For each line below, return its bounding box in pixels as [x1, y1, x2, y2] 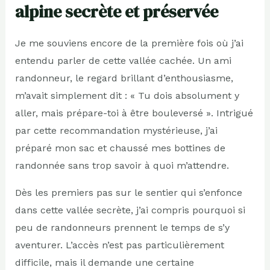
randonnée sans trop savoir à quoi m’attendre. [14, 159, 229, 171]
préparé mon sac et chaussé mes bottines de [14, 142, 225, 154]
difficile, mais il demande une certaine [14, 256, 194, 268]
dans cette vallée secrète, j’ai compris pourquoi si [14, 204, 245, 216]
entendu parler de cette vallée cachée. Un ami [14, 54, 231, 66]
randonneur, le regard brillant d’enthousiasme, [14, 72, 233, 84]
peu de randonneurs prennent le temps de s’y [14, 221, 230, 233]
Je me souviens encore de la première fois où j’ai [14, 37, 243, 49]
